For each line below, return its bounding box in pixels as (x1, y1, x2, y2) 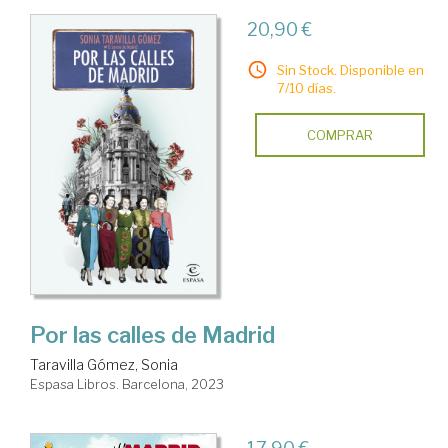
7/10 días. (276, 80, 336, 97)
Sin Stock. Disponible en (276, 62, 424, 79)
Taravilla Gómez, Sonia (30, 356, 178, 374)
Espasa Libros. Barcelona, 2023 (30, 376, 224, 393)
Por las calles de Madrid (30, 322, 275, 349)
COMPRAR (306, 127, 373, 144)
